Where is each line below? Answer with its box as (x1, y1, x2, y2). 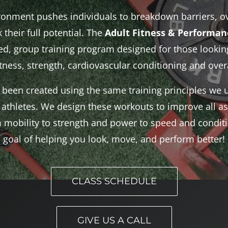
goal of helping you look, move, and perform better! (3, 133, 225, 146)
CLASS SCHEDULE (71, 176, 157, 187)
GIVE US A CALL (77, 215, 151, 226)
